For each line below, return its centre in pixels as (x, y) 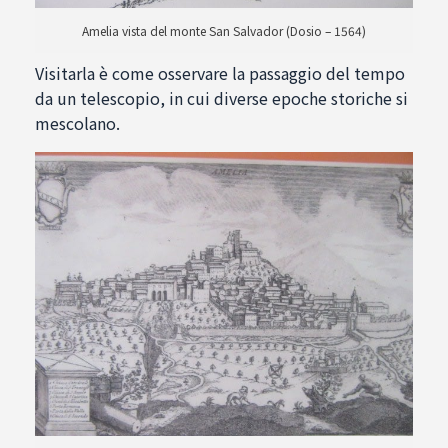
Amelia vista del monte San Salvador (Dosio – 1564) (224, 31)
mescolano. (77, 123)
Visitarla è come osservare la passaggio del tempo (220, 73)
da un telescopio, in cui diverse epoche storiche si (221, 98)
